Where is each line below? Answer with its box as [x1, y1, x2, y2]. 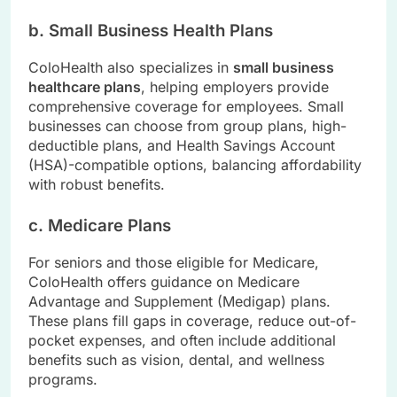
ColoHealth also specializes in [28, 58, 233, 77]
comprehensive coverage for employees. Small [28, 97, 344, 116]
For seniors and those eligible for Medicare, [28, 253, 319, 271]
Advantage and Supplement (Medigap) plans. [28, 292, 331, 310]
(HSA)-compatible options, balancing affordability [28, 156, 362, 175]
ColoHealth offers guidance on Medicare [28, 272, 300, 291]
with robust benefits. [28, 175, 165, 194]
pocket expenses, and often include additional [28, 331, 336, 349]
